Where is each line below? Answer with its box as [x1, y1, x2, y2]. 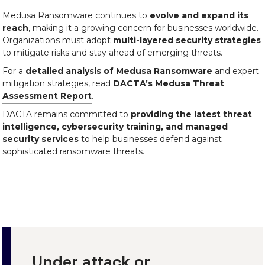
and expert [212, 66, 259, 76]
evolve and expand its [150, 10, 248, 21]
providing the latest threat [131, 109, 252, 119]
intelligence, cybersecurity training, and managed [2, 121, 228, 132]
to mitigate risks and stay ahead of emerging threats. [2, 47, 222, 58]
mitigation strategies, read [2, 78, 113, 89]
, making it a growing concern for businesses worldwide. [28, 22, 258, 33]
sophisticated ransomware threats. [2, 146, 144, 157]
